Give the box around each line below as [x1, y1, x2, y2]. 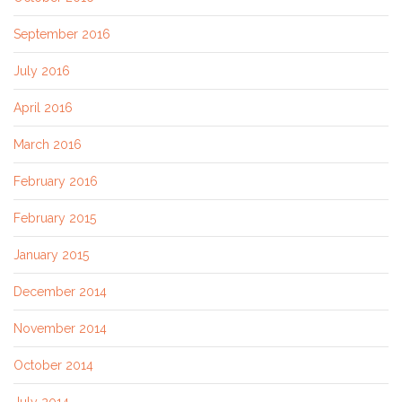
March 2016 [13, 136, 82, 152]
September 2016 [13, 26, 110, 41]
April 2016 [13, 100, 73, 115]
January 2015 [13, 247, 89, 262]
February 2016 [13, 173, 98, 188]
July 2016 [13, 63, 70, 78]
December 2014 [13, 284, 107, 299]
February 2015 [13, 210, 96, 225]
